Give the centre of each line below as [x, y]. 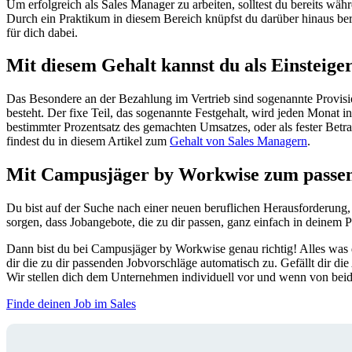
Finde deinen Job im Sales [71, 304]
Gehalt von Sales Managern [238, 141]
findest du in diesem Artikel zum [88, 141]
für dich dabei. [42, 32]
